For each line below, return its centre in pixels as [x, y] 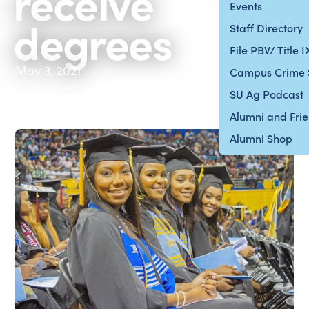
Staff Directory [267, 28]
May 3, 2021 [48, 70]
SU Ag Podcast [267, 94]
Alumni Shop [261, 138]
